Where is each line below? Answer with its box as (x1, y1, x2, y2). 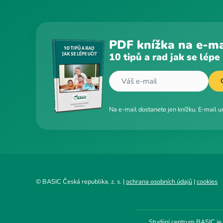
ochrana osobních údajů (126, 177, 192, 187)
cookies (197, 177, 218, 187)
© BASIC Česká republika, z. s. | (36, 177, 126, 187)
